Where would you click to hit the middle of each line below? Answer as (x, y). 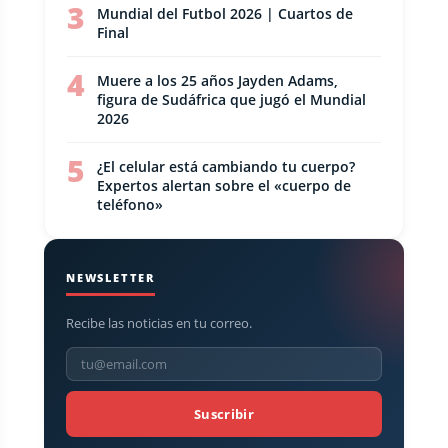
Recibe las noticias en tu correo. (159, 323)
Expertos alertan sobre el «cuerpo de (224, 185)
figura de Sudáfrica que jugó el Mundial (231, 99)
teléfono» (130, 204)
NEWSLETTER (110, 277)
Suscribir (224, 414)
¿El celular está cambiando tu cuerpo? (226, 166)
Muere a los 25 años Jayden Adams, (217, 80)
